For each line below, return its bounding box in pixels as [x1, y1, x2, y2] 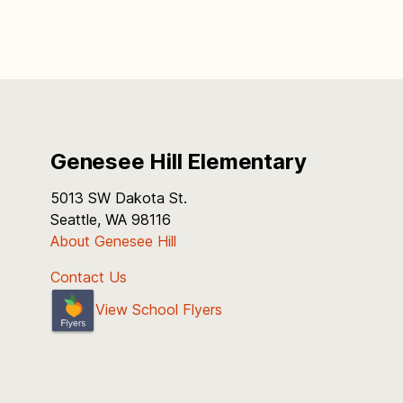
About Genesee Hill [50, 232, 176, 250]
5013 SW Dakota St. [50, 189, 187, 207]
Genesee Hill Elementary [50, 148, 307, 175]
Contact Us [50, 268, 127, 286]
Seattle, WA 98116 [50, 210, 171, 228]
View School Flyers [95, 300, 222, 319]
